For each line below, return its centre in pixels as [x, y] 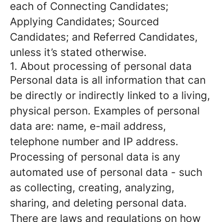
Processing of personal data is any [95, 157]
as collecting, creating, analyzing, [92, 188]
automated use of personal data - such [106, 172]
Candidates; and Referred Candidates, [104, 37]
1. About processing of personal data [101, 66]
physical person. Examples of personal [105, 111]
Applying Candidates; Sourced [84, 22]
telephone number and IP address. [94, 141]
